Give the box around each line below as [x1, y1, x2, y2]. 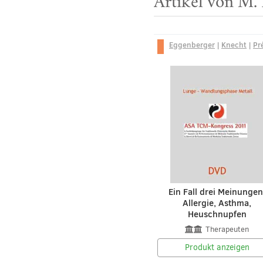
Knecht [221, 39, 247, 50]
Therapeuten [205, 224, 249, 235]
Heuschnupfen [187, 208, 247, 221]
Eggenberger [169, 39, 215, 50]
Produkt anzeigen [184, 242, 249, 254]
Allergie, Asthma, [183, 197, 252, 210]
